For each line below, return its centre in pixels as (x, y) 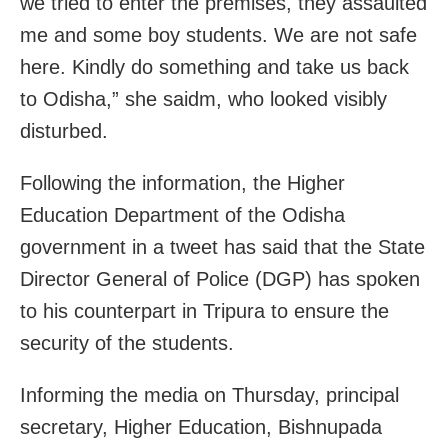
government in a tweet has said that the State (222, 246)
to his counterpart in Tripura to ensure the (204, 310)
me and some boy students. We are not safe (218, 34)
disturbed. (64, 130)
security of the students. (127, 342)
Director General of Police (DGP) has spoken (220, 278)
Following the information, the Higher (182, 182)
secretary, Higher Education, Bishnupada (201, 426)
